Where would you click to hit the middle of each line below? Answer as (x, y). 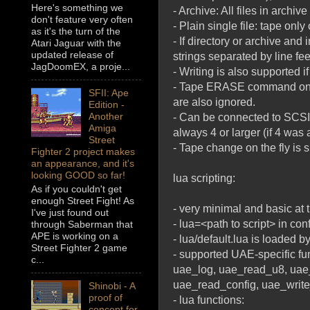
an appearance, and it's (83, 164)
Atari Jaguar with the (76, 43)
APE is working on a (75, 236)
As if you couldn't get (76, 189)
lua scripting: (204, 178)
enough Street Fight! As (83, 201)
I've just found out (70, 213)
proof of (105, 298)
